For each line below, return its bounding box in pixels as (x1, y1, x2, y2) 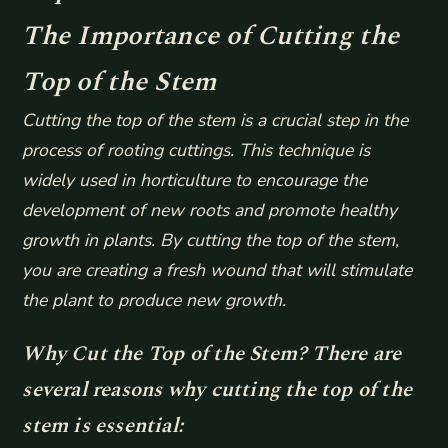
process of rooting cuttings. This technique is (22, 137, 371, 162)
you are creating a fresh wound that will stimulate (22, 257, 413, 282)
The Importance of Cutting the (22, 15, 400, 56)
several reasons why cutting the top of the (22, 373, 413, 406)
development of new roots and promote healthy (22, 197, 398, 222)
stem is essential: (22, 409, 184, 442)
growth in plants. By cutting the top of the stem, (22, 227, 400, 252)
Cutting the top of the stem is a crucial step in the (22, 107, 409, 132)
